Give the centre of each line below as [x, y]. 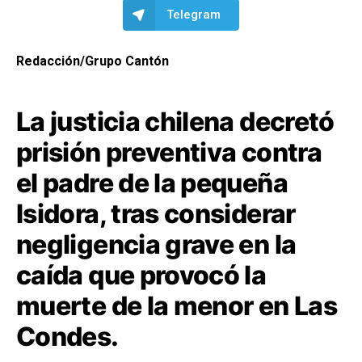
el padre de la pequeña [152, 183]
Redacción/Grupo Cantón [93, 61]
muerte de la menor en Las [177, 305]
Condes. [67, 336]
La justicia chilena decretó [175, 121]
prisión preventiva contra [169, 152]
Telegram [194, 14]
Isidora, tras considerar [156, 213]
